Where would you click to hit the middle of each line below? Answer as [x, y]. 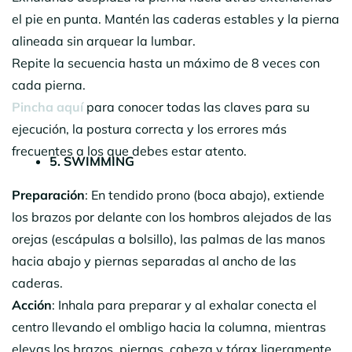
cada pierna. [49, 84]
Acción [32, 304]
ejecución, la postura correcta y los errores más [149, 128]
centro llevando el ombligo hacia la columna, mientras [169, 326]
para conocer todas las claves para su [196, 106]
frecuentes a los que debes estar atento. [129, 150]
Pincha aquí [48, 106]
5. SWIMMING [92, 161]
